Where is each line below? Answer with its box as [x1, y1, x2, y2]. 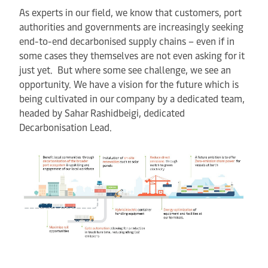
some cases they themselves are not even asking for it [19, 48, 245, 62]
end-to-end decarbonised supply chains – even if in [19, 34, 234, 47]
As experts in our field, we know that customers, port [19, 5, 242, 19]
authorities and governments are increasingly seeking [19, 20, 243, 33]
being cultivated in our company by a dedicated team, [19, 92, 245, 105]
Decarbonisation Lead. [19, 120, 114, 133]
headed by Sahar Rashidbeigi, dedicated [19, 106, 185, 119]
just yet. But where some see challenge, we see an [19, 63, 231, 76]
